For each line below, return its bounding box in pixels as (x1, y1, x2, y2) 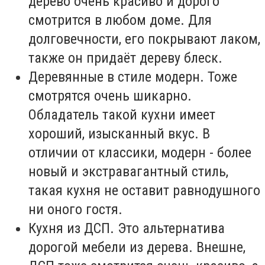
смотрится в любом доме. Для (28, 11, 212, 28)
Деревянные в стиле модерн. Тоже (28, 68, 237, 85)
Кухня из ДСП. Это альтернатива (28, 219, 225, 237)
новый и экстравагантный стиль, (28, 163, 228, 180)
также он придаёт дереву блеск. (28, 49, 222, 66)
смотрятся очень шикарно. (28, 87, 192, 104)
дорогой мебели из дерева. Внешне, (28, 238, 245, 256)
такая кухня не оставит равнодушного (28, 182, 260, 199)
